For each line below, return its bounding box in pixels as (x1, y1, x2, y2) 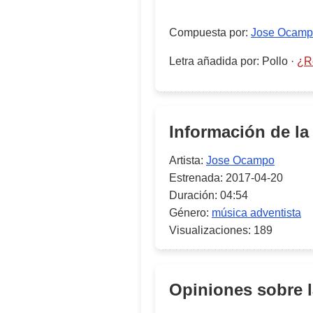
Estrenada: (169, 172, 223, 184)
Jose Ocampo (206, 154, 275, 166)
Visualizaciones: (169, 224, 251, 236)
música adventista (212, 207, 301, 219)
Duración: (169, 189, 217, 201)
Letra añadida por (169, 55, 256, 67)
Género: (169, 207, 209, 219)
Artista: (169, 154, 203, 166)
